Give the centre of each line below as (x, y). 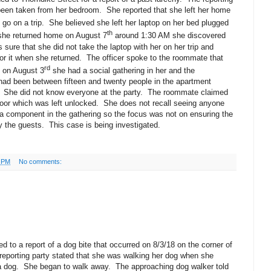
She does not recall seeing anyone (164, 103)
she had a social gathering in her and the (122, 71)
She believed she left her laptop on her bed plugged (139, 23)
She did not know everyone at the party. (73, 93)
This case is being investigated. (105, 125)
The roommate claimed (188, 93)
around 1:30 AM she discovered (169, 36)
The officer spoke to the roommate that (155, 57)
